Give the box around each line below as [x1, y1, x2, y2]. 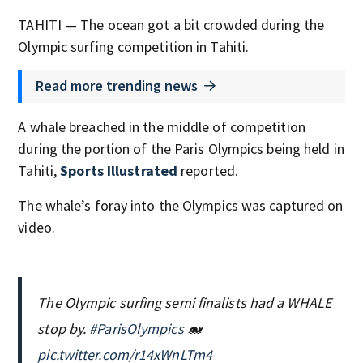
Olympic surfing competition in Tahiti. [18, 37, 250, 56]
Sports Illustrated [60, 161, 178, 180]
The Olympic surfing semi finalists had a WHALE [37, 293, 331, 312]
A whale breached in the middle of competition [18, 117, 305, 136]
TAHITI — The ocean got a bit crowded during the [18, 15, 325, 34]
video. [18, 218, 55, 237]
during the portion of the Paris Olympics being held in [18, 139, 344, 158]
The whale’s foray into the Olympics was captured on [18, 196, 344, 215]
